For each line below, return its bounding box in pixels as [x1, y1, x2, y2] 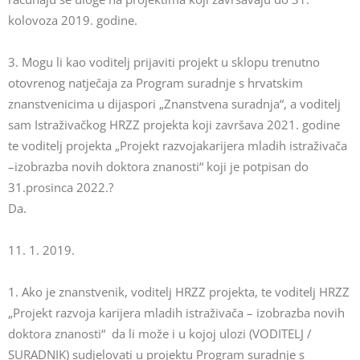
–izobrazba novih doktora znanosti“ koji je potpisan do [8, 158, 309, 174]
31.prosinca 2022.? [8, 179, 113, 195]
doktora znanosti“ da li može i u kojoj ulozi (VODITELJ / [8, 325, 312, 342]
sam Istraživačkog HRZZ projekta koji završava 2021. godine [8, 117, 340, 133]
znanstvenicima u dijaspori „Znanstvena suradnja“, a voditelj [8, 96, 341, 112]
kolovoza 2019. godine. [8, 12, 137, 28]
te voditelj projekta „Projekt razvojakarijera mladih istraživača [8, 137, 347, 153]
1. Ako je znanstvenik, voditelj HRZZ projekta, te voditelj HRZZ [8, 284, 350, 300]
